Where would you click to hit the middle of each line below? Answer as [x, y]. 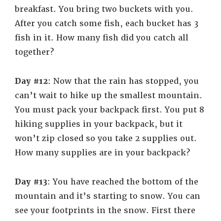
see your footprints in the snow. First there [105, 210]
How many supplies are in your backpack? [106, 153]
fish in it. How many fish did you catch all [102, 38]
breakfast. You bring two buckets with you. [104, 9]
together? [34, 52]
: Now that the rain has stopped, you [123, 81]
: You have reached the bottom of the [123, 182]
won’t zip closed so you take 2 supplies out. [106, 138]
